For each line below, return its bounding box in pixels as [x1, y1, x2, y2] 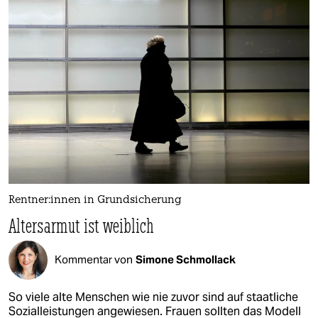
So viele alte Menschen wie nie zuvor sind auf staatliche [9, 289, 298, 305]
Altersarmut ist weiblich [9, 212, 155, 238]
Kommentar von [55, 253, 133, 267]
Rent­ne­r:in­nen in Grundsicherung [9, 194, 182, 206]
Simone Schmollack [136, 253, 236, 267]
